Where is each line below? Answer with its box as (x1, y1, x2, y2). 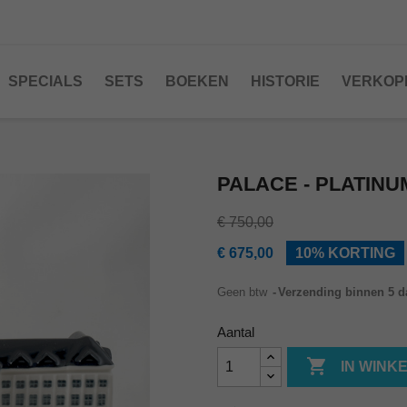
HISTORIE (251, 74, 320, 89)
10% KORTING (295, 245, 395, 261)
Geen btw (217, 285, 271, 299)
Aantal (217, 324, 254, 340)
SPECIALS (8, 74, 83, 89)
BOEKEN (165, 74, 229, 89)
